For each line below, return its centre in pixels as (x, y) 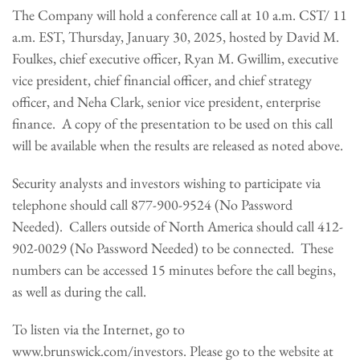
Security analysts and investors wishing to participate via (166, 183)
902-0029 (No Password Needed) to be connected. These (173, 248)
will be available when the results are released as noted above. (178, 145)
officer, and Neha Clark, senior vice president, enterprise (166, 102)
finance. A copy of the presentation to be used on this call (172, 123)
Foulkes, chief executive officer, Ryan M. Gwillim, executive (175, 58)
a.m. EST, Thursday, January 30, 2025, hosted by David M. (176, 37)
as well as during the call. (79, 291)
